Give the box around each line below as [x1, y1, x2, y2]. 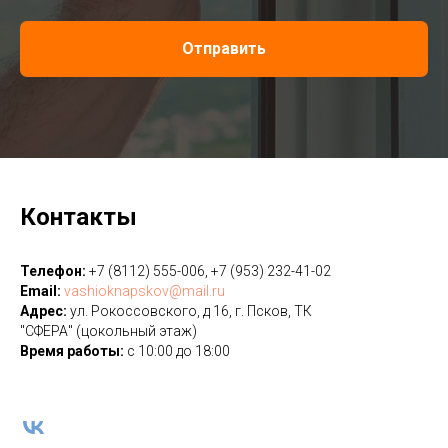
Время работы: [20, 342, 127, 359]
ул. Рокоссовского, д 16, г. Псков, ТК [67, 302, 312, 319]
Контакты [20, 202, 137, 231]
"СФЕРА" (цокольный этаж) [20, 322, 197, 339]
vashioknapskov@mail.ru [64, 282, 225, 299]
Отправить [182, 39, 266, 59]
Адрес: [20, 302, 67, 319]
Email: [20, 282, 64, 299]
